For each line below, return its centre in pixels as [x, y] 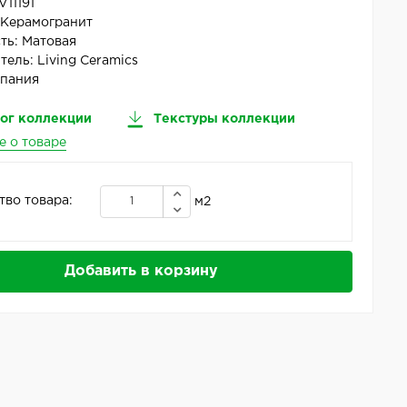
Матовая [50, 41]
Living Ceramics [88, 60]
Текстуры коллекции [223, 119]
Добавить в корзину [141, 271]
